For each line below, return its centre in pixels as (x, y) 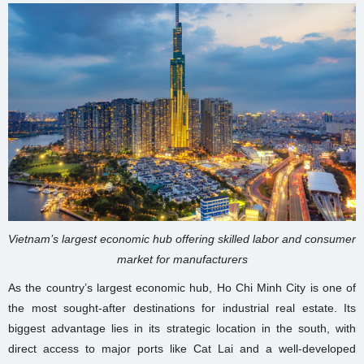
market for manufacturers (182, 260)
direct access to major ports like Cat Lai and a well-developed (182, 349)
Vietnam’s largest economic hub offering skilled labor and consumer (182, 239)
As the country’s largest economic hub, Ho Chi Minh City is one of (182, 288)
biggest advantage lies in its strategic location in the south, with (182, 329)
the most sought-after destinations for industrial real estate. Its (182, 308)
